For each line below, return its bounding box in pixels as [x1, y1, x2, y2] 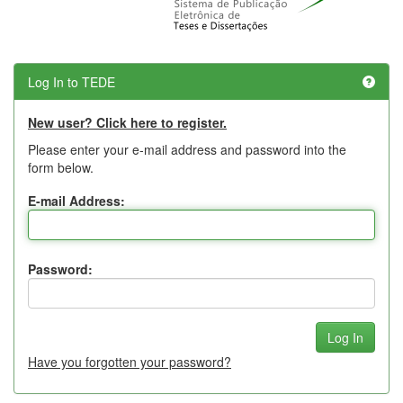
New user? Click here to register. [28, 113, 227, 131]
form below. [28, 158, 94, 176]
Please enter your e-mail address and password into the [28, 140, 346, 158]
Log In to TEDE [28, 73, 115, 91]
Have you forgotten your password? [28, 353, 231, 371]
